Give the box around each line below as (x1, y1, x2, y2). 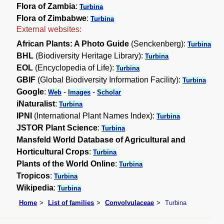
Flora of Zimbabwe (16, 14, 87, 23)
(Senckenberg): (129, 39, 188, 48)
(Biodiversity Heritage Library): (33, 51, 145, 60)
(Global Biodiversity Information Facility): (35, 75, 183, 84)
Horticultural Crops (16, 147, 89, 156)
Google (16, 87, 44, 96)
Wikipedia (16, 183, 54, 192)
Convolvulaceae (105, 198, 154, 206)
